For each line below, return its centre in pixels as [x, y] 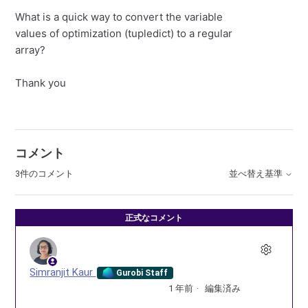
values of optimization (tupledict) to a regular [124, 33]
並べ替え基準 [256, 174]
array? [31, 50]
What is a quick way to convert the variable [119, 17]
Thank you [41, 83]
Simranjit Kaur [63, 272]
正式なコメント [154, 218]
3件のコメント [45, 174]
